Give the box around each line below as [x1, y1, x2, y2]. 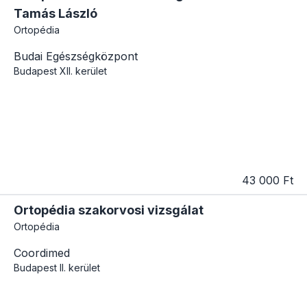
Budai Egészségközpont [14, 49, 138, 64]
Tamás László [14, 6, 97, 21]
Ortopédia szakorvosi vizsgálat [14, 203, 204, 218]
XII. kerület [60, 65, 107, 77]
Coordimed [14, 246, 70, 260]
